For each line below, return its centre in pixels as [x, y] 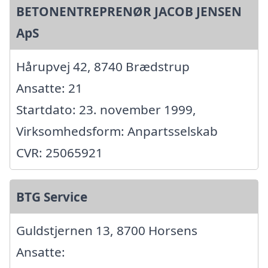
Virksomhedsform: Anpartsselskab [117, 131]
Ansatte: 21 [49, 88]
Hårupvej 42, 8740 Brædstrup [103, 66]
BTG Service [52, 197]
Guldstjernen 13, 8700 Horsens [107, 230]
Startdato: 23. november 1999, [106, 109]
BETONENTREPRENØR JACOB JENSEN [129, 11]
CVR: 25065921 [60, 152]
